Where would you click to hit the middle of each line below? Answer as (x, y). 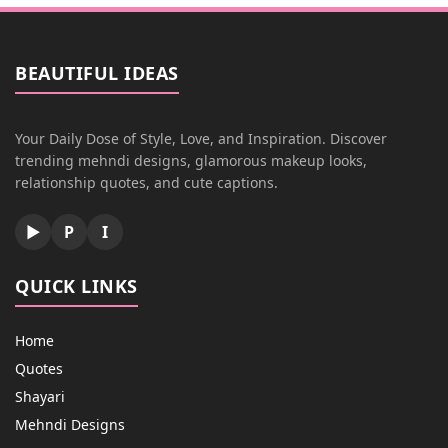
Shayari (40, 396)
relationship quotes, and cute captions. (146, 182)
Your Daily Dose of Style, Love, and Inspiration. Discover (201, 138)
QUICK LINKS (76, 286)
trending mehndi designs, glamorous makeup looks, (191, 160)
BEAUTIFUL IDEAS (97, 73)
